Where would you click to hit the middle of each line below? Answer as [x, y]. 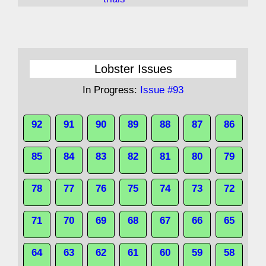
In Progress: [111, 90]
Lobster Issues [133, 69]
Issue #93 [162, 90]
